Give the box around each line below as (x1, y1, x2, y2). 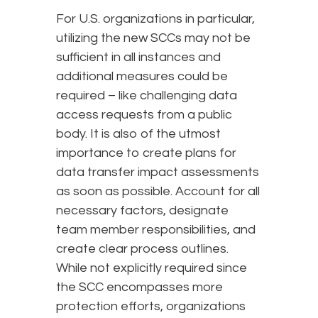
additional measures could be (56, 69, 228, 83)
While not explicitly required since (56, 261, 247, 275)
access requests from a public (56, 107, 232, 121)
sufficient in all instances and (56, 50, 221, 64)
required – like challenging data (56, 88, 237, 102)
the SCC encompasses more (56, 280, 223, 294)
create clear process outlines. (56, 241, 229, 256)
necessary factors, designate (56, 203, 229, 217)
